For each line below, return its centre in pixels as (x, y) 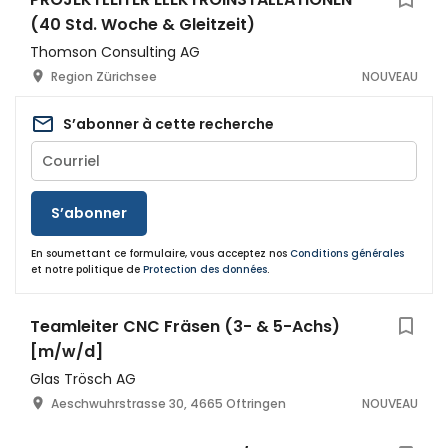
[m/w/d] (66, 351)
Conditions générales (347, 253)
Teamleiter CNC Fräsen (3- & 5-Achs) (185, 326)
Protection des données (205, 269)
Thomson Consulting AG (115, 52)
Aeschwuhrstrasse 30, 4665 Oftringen (168, 403)
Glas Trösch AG (83, 379)
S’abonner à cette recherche (168, 123)
